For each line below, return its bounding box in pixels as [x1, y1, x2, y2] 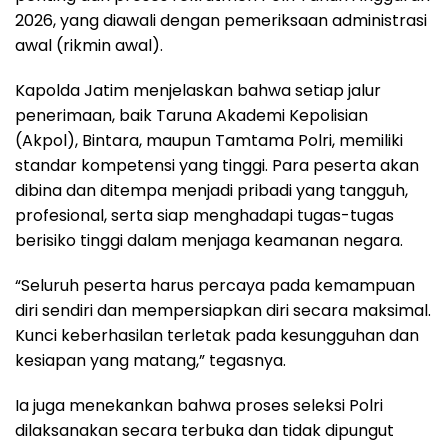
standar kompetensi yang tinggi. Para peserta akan [15, 153, 419, 177]
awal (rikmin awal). [15, 33, 163, 57]
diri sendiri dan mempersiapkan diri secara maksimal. [15, 298, 431, 322]
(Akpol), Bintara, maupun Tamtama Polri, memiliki [15, 128, 403, 152]
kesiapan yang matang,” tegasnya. [15, 348, 286, 372]
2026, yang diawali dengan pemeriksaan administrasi [15, 8, 427, 32]
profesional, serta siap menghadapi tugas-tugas [15, 203, 394, 227]
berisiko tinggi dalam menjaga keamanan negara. [15, 228, 403, 252]
